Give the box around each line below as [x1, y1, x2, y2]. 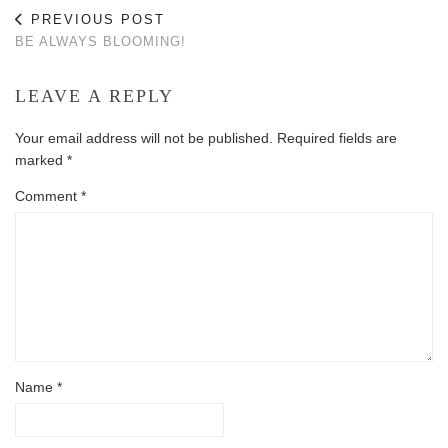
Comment [15, 187, 81, 204]
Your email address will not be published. [15, 129, 273, 146]
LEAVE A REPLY [15, 85, 174, 106]
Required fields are [277, 129, 397, 146]
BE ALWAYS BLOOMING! [15, 33, 186, 49]
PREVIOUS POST [25, 11, 165, 27]
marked [15, 151, 67, 168]
